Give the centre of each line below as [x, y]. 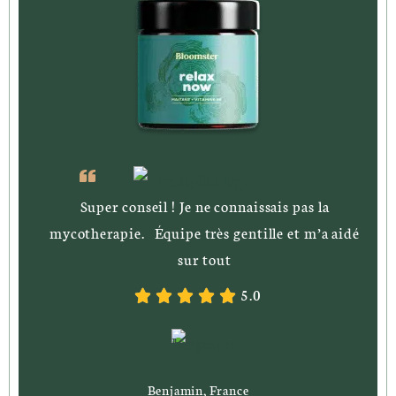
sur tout [205, 258]
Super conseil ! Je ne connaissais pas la [205, 205]
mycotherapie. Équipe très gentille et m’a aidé [205, 232]
